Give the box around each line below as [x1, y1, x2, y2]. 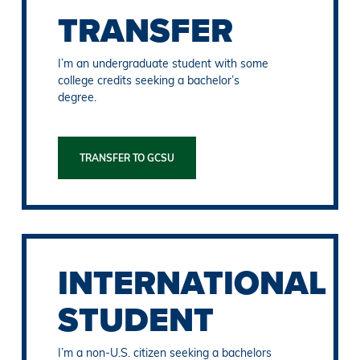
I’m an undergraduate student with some [58, 55, 269, 71]
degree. [58, 89, 97, 104]
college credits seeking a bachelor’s [58, 72, 240, 88]
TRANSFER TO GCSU [80, 151, 175, 164]
